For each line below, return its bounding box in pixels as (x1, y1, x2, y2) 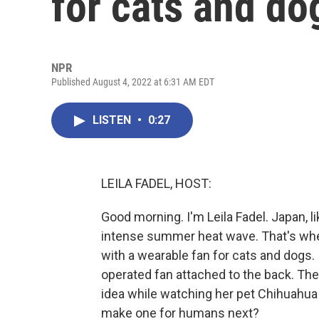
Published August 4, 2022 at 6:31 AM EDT (51, 76, 214, 88)
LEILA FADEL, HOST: (101, 176, 211, 191)
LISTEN (93, 113, 134, 127)
